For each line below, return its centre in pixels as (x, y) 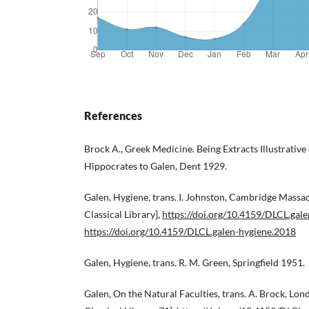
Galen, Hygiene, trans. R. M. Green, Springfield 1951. (195, 263)
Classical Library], (123, 215)
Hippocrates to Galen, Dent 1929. (156, 166)
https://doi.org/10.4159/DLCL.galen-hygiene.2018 (190, 232)
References (113, 116)
